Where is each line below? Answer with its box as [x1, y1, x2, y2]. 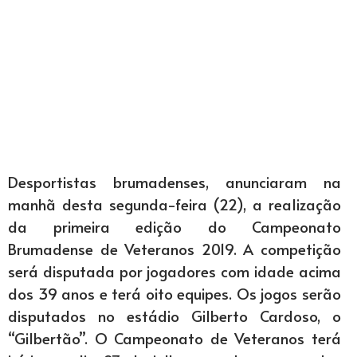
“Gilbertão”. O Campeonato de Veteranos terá [8, 328, 341, 348]
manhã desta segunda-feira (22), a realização [8, 194, 341, 214]
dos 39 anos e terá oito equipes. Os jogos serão [8, 283, 341, 304]
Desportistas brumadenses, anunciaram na [8, 171, 341, 192]
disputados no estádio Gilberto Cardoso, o [8, 305, 341, 326]
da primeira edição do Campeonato [8, 216, 341, 237]
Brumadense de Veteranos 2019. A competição [8, 238, 341, 259]
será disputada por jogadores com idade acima [8, 261, 341, 281]
